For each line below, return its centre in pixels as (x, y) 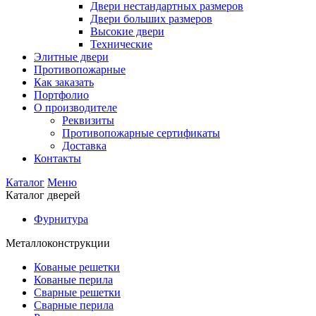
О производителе (75, 108)
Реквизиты (88, 121)
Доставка (84, 146)
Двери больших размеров (151, 19)
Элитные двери (71, 57)
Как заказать (64, 83)
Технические (121, 44)
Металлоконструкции (58, 243)
